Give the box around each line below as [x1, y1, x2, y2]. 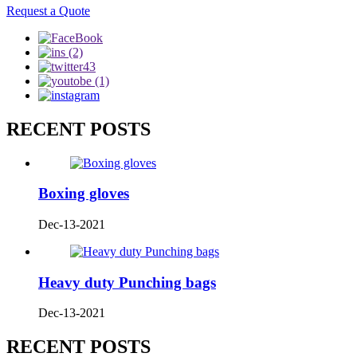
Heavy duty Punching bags [38, 273, 216, 291]
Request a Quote [6, 3, 90, 18]
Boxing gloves [38, 185, 129, 202]
